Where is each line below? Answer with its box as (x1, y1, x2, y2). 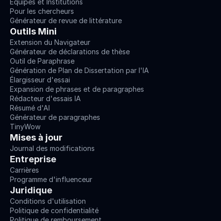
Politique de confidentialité (10, 206, 99, 215)
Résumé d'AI (10, 104, 50, 112)
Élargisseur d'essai (10, 75, 70, 84)
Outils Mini (10, 26, 57, 37)
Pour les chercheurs (10, 7, 74, 16)
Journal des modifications (10, 144, 95, 153)
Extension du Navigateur (10, 38, 90, 47)
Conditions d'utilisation (10, 197, 86, 206)
